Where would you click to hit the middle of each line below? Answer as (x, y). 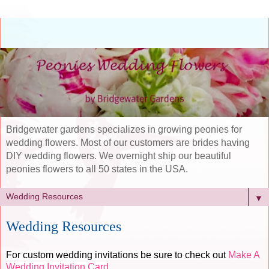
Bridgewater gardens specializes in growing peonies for (124, 130)
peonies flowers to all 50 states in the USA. (97, 169)
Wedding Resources (64, 226)
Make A (244, 255)
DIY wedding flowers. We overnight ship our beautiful (119, 156)
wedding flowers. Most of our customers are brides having (128, 143)
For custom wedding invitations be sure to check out (117, 255)
